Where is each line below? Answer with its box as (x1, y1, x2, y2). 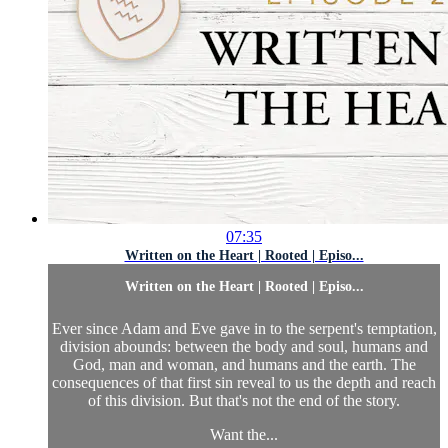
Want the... (210, 425, 278, 443)
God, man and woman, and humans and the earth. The (72, 355, 416, 373)
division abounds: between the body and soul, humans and (60, 337, 428, 355)
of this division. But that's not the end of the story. (88, 391, 400, 409)
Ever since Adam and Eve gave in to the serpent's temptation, (51, 319, 437, 337)
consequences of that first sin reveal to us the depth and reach (52, 373, 436, 391)
